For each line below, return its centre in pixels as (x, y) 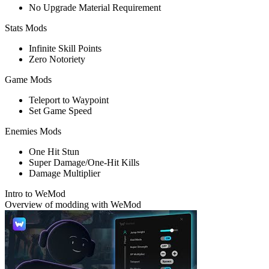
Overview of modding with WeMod (73, 204)
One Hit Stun (54, 151)
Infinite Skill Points (65, 48)
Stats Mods (26, 28)
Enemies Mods (33, 131)
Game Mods (28, 79)
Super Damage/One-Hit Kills (84, 162)
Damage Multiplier (65, 173)
